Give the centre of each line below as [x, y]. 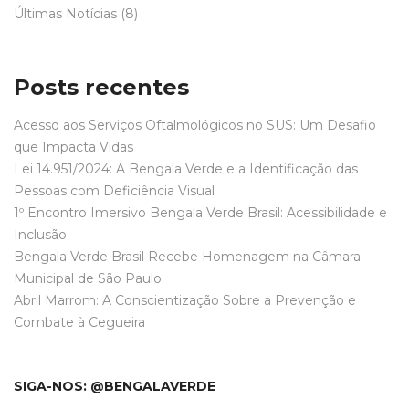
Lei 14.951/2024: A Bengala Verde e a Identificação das [186, 169]
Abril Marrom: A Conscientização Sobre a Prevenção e [185, 300]
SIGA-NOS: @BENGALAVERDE [115, 386]
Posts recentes [101, 87]
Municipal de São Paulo [88, 278]
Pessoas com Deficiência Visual [114, 191]
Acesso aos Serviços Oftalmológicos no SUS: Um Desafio [195, 125]
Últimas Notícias [65, 14]
